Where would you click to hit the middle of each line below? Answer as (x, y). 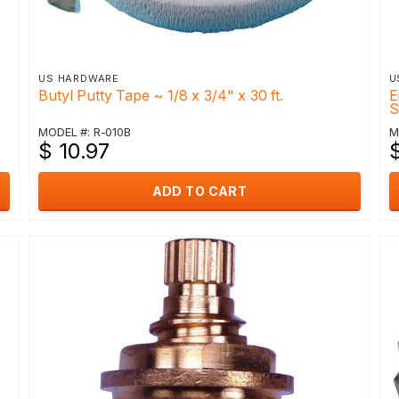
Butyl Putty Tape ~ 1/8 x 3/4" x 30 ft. (161, 95)
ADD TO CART (199, 191)
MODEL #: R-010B (85, 132)
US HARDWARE (79, 78)
